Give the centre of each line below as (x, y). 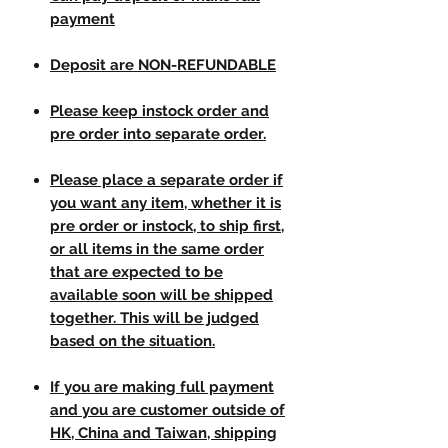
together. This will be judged (154, 318)
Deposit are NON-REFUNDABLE (163, 65)
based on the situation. (132, 341)
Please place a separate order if (166, 180)
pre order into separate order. (158, 134)
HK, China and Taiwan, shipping (163, 433)
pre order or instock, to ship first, (167, 226)
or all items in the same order (157, 249)
